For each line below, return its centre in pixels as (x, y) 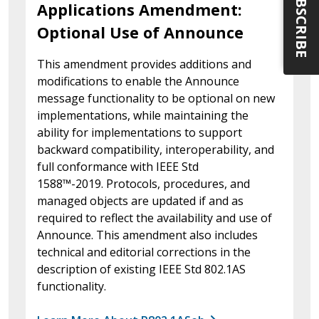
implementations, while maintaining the (143, 115)
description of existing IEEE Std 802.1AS (141, 269)
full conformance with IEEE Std (118, 166)
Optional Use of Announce (140, 32)
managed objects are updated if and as (140, 200)
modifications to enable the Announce (138, 81)
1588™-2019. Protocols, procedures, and (143, 183)
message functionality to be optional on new (156, 98)
